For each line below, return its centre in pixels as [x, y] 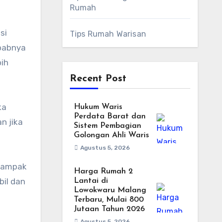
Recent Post [98, 79]
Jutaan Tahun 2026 [109, 209]
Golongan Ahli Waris [111, 135]
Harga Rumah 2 [103, 171]
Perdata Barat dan [110, 116]
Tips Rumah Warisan [108, 34]
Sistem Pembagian [107, 126]
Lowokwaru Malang [110, 190]
